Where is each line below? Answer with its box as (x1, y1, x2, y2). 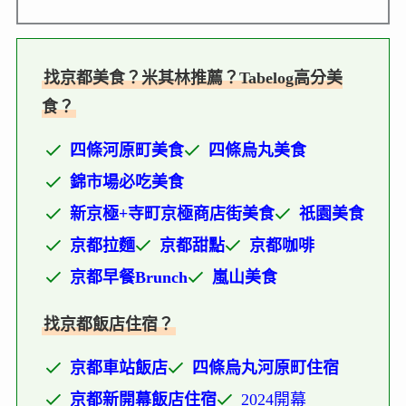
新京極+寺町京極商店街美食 (70, 205, 275, 224)
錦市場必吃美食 (70, 173, 185, 192)
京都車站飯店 (70, 359, 169, 378)
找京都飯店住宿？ (43, 314, 174, 333)
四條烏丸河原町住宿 (192, 359, 339, 378)
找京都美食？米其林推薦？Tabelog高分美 (43, 69, 343, 87)
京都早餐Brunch (70, 268, 188, 287)
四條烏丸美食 (208, 141, 306, 160)
